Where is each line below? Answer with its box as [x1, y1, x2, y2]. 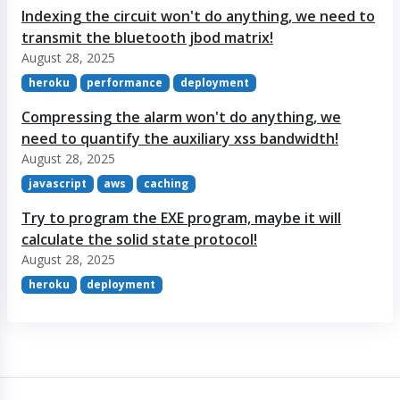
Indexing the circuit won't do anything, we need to [21, 5, 375, 26]
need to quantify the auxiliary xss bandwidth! [21, 129, 338, 149]
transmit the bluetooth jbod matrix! [21, 27, 273, 47]
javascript [28, 176, 87, 192]
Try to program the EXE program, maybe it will [21, 208, 341, 229]
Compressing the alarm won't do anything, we [21, 107, 341, 128]
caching [143, 176, 188, 192]
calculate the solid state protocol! [21, 229, 257, 250]
